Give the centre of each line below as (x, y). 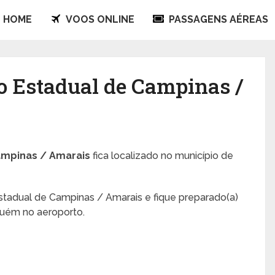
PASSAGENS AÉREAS (217, 20)
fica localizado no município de (162, 155)
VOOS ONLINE (99, 20)
